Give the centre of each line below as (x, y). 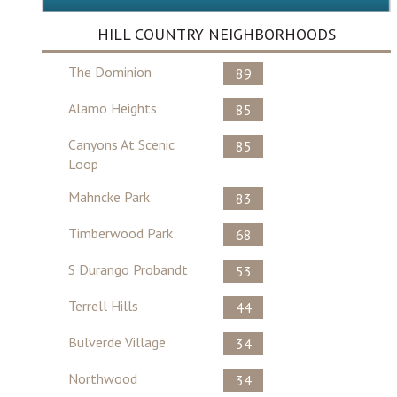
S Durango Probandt (128, 270)
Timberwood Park (121, 234)
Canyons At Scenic (121, 145)
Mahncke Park (109, 197)
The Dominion (110, 72)
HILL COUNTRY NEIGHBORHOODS (216, 35)
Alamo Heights (113, 109)
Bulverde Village (117, 343)
